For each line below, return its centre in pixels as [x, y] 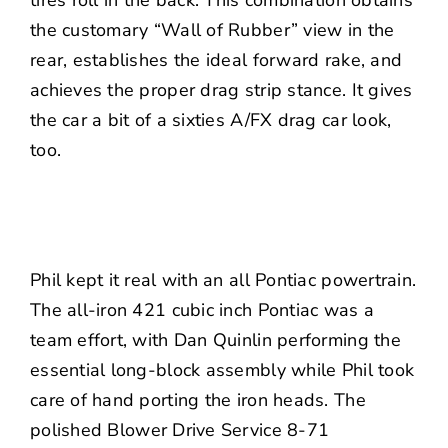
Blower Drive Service [194, 430]
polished [68, 430]
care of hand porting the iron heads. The [197, 400]
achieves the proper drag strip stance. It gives [221, 90]
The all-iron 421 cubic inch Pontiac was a [202, 310]
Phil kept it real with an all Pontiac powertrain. [223, 280]
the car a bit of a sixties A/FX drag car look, [210, 120]
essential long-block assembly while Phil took [222, 370]
